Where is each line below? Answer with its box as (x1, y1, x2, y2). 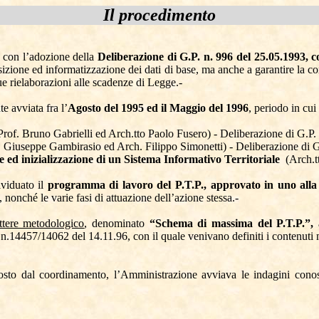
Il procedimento (103, 6, 216, 24)
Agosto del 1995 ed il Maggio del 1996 (68, 102, 249, 114)
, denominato (84, 217, 150, 229)
